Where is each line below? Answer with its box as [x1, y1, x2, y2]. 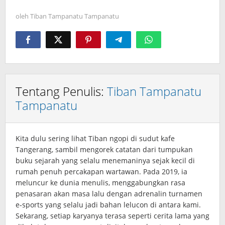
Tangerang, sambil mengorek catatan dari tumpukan [16, 145, 193, 154]
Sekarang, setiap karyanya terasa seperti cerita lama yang [16, 211, 209, 220]
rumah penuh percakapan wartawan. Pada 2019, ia [16, 167, 187, 176]
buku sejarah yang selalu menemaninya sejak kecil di [16, 156, 195, 165]
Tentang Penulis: [16, 83, 107, 99]
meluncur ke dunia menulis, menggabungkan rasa [16, 178, 185, 187]
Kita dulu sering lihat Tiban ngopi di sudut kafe [16, 134, 175, 143]
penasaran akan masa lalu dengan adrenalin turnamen [16, 189, 202, 198]
